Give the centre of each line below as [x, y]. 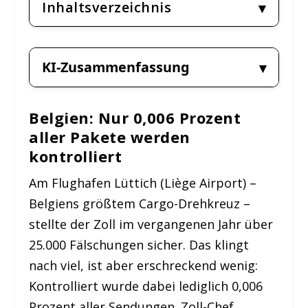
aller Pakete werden [110, 137]
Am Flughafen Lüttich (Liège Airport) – [143, 183]
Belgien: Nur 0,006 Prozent [135, 118]
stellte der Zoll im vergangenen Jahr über [151, 224]
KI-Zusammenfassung [116, 67]
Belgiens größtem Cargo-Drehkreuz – [140, 204]
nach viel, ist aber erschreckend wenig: [144, 266]
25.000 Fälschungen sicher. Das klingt [139, 245]
